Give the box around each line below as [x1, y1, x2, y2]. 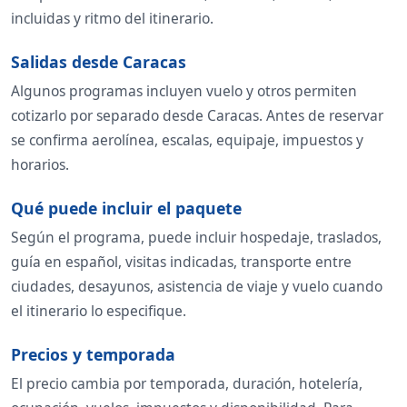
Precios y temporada [11, 342, 175, 365]
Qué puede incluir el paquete [11, 196, 242, 219]
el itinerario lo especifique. [11, 300, 186, 321]
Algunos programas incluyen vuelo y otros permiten [11, 80, 357, 101]
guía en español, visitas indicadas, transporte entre [11, 251, 352, 272]
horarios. [11, 154, 69, 174]
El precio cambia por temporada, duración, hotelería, [11, 372, 362, 393]
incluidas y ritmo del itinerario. [11, 7, 213, 28]
